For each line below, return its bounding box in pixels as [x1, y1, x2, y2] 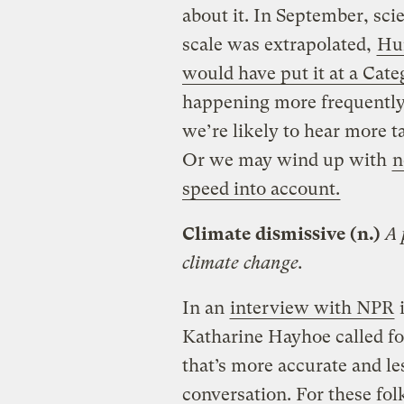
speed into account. [181, 179, 340, 200]
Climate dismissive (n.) [181, 224, 381, 245]
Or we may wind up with [181, 150, 391, 171]
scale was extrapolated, [181, 34, 376, 56]
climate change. [181, 252, 303, 274]
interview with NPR [229, 298, 394, 319]
